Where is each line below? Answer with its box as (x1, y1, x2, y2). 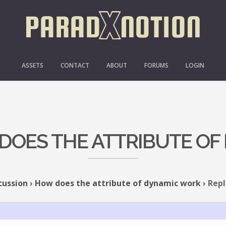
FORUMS (144, 61, 168, 70)
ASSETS (22, 61, 43, 70)
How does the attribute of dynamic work (35, 178, 201, 189)
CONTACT (61, 61, 89, 70)
